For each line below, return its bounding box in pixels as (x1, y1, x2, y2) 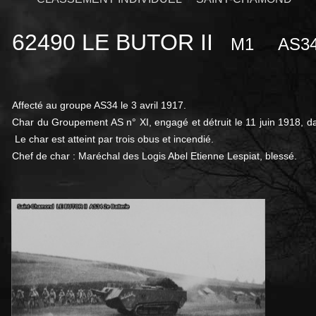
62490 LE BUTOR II (12, 30, 226, 56)
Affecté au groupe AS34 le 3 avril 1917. (12, 99, 186, 111)
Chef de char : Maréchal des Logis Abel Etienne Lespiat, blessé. (12, 150, 297, 162)
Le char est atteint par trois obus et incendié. (15, 133, 214, 145)
